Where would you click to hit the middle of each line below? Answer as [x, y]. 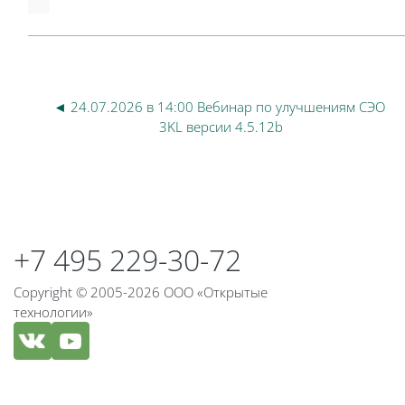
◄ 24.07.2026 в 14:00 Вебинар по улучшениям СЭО [220, 107]
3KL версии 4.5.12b [221, 127]
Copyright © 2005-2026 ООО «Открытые [141, 292]
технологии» [53, 312]
